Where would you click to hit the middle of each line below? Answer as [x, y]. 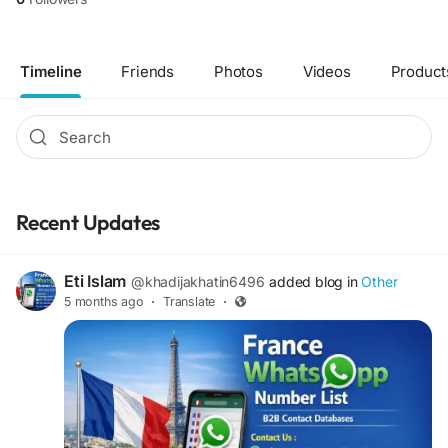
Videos [326, 71]
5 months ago [104, 301]
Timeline [51, 71]
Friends [148, 71]
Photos [238, 71]
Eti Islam [95, 281]
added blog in [315, 281]
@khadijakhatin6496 [198, 281]
